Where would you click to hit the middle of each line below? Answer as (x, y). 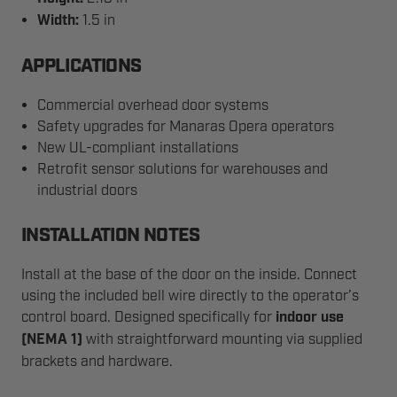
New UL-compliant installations (138, 148)
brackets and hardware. (97, 362)
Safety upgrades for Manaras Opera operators (186, 127)
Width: (58, 21)
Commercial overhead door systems (153, 105)
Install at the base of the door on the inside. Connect (189, 275)
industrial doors (88, 191)
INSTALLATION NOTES (111, 236)
